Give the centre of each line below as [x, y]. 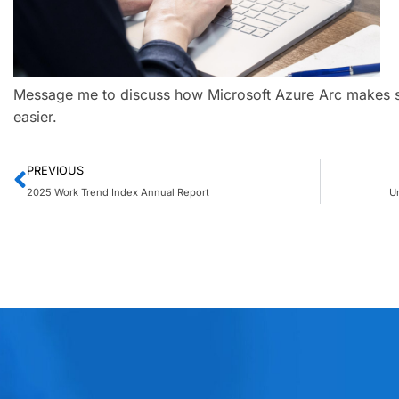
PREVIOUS [55, 170]
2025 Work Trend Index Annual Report [118, 192]
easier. [35, 117]
